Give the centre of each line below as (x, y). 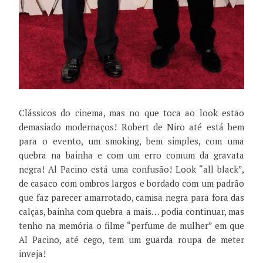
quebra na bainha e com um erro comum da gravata (131, 155)
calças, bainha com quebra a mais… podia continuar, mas (131, 212)
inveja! (32, 254)
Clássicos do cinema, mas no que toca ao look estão (131, 113)
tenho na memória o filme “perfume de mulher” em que (131, 226)
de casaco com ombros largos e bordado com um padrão (131, 183)
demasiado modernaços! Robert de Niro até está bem (131, 127)
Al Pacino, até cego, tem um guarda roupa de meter (131, 240)
